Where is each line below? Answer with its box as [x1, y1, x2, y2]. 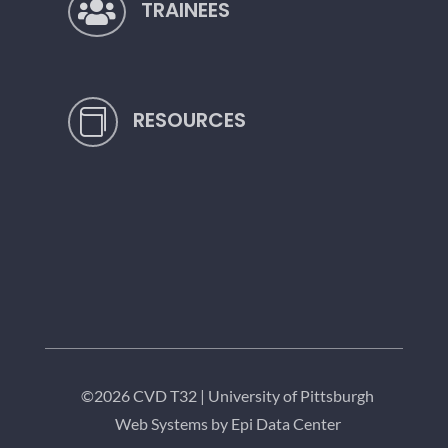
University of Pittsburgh [208, 386, 375, 406]
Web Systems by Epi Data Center [114, 414, 341, 434]
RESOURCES [132, 106, 246, 134]
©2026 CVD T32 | [81, 386, 209, 406]
